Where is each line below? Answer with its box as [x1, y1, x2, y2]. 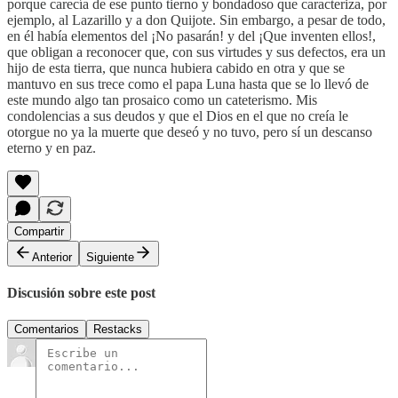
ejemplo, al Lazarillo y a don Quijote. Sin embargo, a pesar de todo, [7, 12, 386, 28]
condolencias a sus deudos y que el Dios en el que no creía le [7, 107, 348, 123]
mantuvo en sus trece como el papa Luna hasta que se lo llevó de [7, 76, 369, 92]
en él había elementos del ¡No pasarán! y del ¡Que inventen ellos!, [7, 28, 376, 44]
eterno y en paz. [7, 139, 96, 155]
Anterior [32, 250, 72, 264]
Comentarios [14, 322, 79, 337]
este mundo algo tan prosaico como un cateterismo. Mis [7, 92, 317, 107]
